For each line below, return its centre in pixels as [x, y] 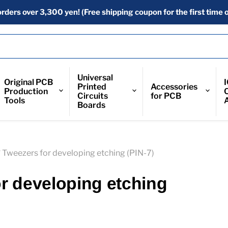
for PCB [166, 96]
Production [26, 91]
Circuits [93, 96]
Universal [95, 78]
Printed [92, 87]
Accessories [174, 87]
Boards [92, 105]
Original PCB [29, 82]
